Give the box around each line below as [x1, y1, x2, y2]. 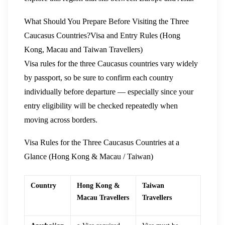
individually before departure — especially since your [24, 87, 193, 96]
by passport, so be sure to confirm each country [24, 73, 173, 82]
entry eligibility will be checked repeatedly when [24, 101, 178, 110]
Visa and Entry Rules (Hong [90, 31, 180, 40]
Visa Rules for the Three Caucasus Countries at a [24, 138, 179, 147]
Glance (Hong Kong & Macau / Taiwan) [24, 152, 153, 161]
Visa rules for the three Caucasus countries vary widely [24, 59, 198, 68]
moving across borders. [24, 115, 97, 124]
